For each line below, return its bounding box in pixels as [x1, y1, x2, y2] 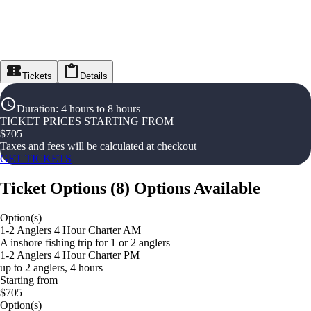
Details [80, 71, 108, 81]
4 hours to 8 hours [61, 103, 140, 115]
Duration [17, 103, 56, 115]
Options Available [134, 178, 260, 197]
